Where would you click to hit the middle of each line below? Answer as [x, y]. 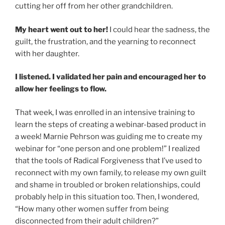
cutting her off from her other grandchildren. [94, 6]
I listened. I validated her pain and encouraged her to [110, 77]
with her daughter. [47, 53]
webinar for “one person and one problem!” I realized [107, 148]
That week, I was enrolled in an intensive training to [105, 112]
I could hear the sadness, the [159, 29]
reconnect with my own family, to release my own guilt [111, 173]
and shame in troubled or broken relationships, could [108, 185]
